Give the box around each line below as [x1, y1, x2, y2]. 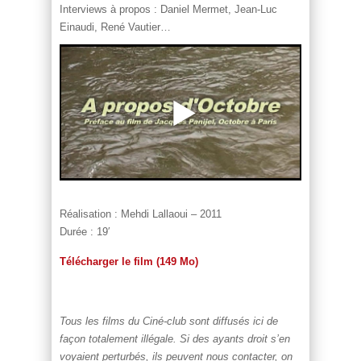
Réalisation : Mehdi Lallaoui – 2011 [60, 207, 222, 220]
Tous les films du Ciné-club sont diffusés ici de [60, 314, 278, 327]
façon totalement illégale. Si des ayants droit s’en [60, 332, 290, 345]
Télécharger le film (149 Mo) [60, 255, 198, 268]
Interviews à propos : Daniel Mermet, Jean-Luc [60, 3, 277, 16]
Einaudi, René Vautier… [60, 21, 171, 34]
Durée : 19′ [60, 225, 110, 238]
